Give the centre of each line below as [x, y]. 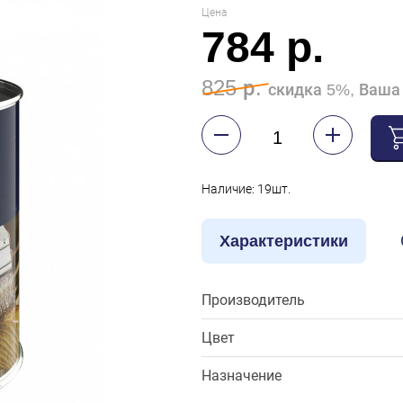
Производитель [253, 300]
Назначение [242, 376]
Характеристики [284, 242]
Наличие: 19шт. [246, 189]
